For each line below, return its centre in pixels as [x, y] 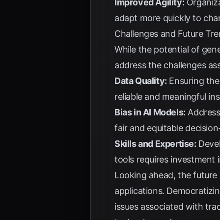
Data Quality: [141, 81]
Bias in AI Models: [150, 112]
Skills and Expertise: [155, 144]
